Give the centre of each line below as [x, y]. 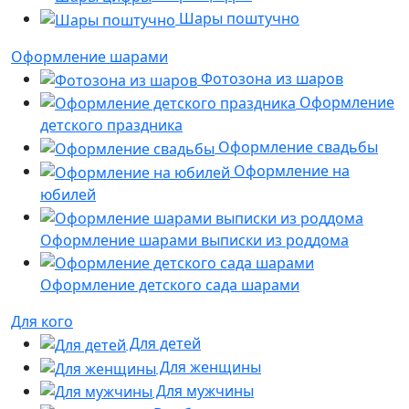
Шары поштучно [237, 19]
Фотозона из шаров [270, 78]
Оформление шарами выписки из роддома [194, 240]
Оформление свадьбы [296, 147]
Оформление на [290, 171]
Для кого [42, 322]
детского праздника [111, 126]
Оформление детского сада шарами [170, 285]
